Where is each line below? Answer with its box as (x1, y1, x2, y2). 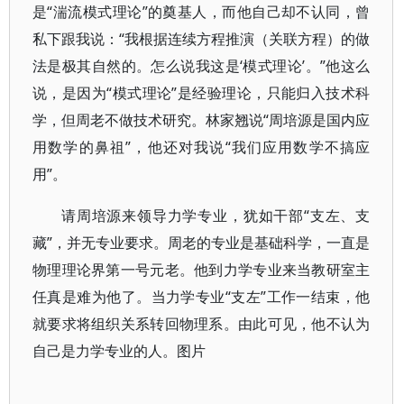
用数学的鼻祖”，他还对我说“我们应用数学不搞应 (32, 137, 371, 157)
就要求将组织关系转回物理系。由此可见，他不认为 (32, 314, 371, 334)
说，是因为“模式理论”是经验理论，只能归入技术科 (32, 83, 371, 103)
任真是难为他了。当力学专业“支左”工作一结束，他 (32, 287, 371, 307)
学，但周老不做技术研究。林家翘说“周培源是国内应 (32, 110, 371, 130)
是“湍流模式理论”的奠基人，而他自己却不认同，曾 (32, 2, 371, 22)
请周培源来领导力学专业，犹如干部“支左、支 (61, 206, 371, 225)
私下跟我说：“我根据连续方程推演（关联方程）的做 (32, 29, 371, 49)
